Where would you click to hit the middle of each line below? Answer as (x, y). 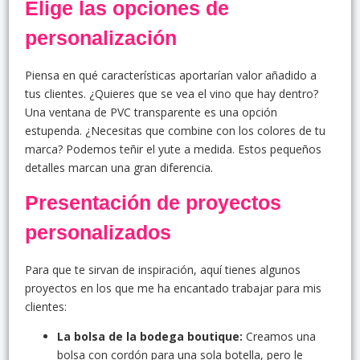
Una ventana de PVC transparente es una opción (151, 112)
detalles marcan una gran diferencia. (119, 168)
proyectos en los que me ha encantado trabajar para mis (173, 288)
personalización (101, 38)
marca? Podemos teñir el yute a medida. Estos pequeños (173, 149)
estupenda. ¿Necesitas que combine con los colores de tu (175, 131)
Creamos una (279, 337)
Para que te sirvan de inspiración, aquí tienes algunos (163, 270)
